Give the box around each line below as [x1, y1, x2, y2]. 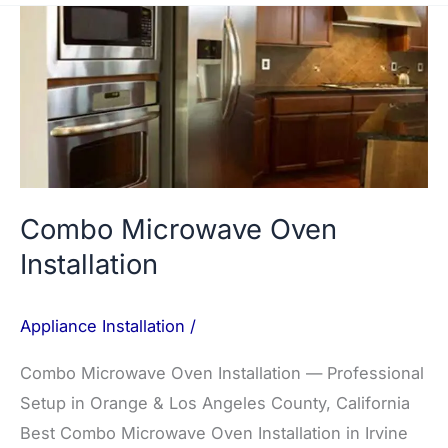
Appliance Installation [20, 315, 185, 336]
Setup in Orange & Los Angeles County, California [20, 392, 410, 413]
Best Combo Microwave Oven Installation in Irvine [20, 422, 408, 443]
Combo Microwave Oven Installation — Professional [20, 362, 424, 383]
